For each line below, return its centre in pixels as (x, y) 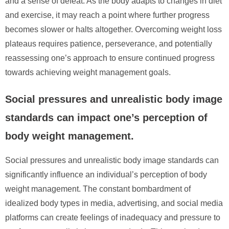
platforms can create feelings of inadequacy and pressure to (113, 217)
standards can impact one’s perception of (106, 117)
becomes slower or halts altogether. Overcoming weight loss (113, 29)
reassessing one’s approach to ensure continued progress (110, 58)
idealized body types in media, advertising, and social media (114, 203)
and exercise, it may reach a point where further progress (107, 15)
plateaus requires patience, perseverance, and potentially (109, 43)
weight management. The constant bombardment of (98, 189)
